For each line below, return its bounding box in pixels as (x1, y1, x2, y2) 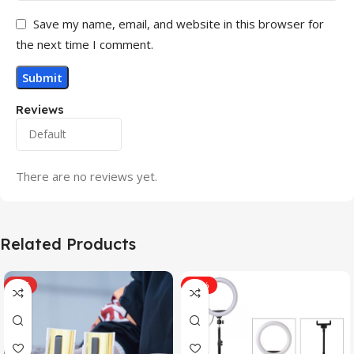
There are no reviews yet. (16, 168, 157, 185)
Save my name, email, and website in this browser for (33, 16, 324, 32)
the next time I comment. (16, 36, 153, 53)
